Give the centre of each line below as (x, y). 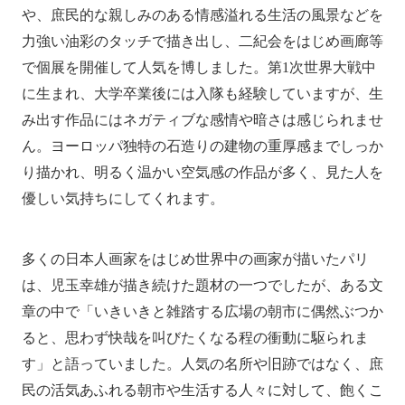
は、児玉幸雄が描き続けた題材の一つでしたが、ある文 (202, 286)
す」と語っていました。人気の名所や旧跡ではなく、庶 (202, 364)
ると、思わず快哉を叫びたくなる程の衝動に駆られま (195, 338)
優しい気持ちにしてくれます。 (122, 198)
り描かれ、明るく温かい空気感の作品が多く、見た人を (202, 172)
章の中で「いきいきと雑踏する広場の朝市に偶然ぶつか (202, 312)
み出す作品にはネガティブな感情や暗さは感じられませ (202, 119)
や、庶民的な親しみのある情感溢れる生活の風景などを (202, 14)
